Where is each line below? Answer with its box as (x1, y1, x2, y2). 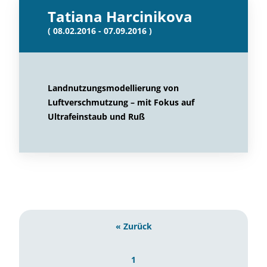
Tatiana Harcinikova (48, 7, 193, 26)
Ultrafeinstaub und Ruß (48, 111, 145, 122)
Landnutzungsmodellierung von (48, 82, 179, 94)
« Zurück (115, 221, 152, 232)
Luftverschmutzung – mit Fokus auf (48, 97, 194, 108)
